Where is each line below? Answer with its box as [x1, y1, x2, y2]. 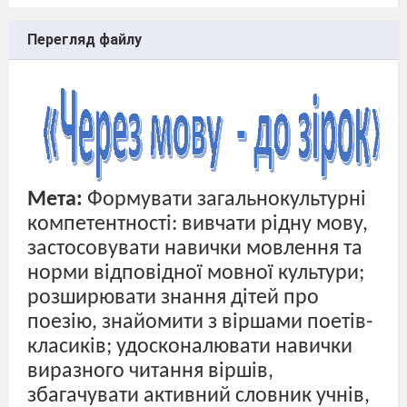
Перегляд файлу [27, 31, 142, 48]
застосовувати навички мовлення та [27, 238, 362, 260]
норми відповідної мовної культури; [27, 263, 364, 284]
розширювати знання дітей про [27, 287, 319, 309]
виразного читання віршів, [27, 361, 273, 382]
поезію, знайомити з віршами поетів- [27, 312, 372, 333]
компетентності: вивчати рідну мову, [27, 213, 368, 235]
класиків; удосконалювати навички [27, 336, 352, 358]
